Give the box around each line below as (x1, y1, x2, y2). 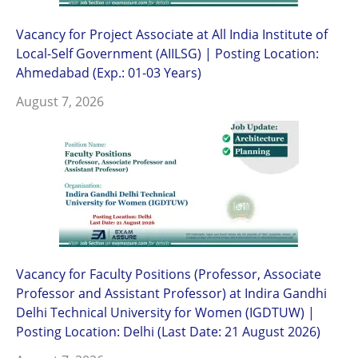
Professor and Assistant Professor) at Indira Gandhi (16, 284, 327, 303)
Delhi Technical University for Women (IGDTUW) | (16, 303, 315, 322)
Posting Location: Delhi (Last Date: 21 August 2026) (16, 322, 320, 341)
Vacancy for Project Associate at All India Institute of (16, 24, 328, 43)
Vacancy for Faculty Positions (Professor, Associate (16, 265, 321, 284)
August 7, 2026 (16, 91, 104, 110)
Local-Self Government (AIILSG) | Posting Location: (16, 43, 319, 62)
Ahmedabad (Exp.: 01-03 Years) (16, 62, 201, 82)
